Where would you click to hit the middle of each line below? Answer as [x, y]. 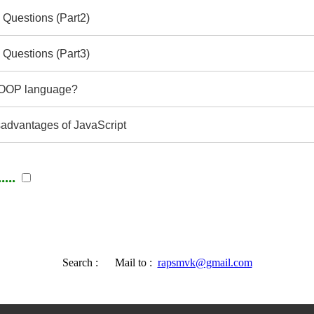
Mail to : [130, 262]
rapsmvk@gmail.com [205, 262]
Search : [83, 262]
